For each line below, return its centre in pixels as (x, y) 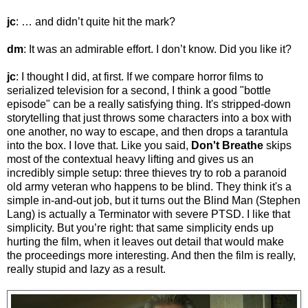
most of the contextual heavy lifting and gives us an (130, 159)
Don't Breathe (227, 146)
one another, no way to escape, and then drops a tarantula (147, 132)
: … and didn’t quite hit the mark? (96, 22)
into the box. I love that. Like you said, (99, 146)
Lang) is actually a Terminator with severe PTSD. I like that (148, 214)
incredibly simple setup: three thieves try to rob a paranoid (147, 173)
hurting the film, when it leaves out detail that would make (145, 242)
